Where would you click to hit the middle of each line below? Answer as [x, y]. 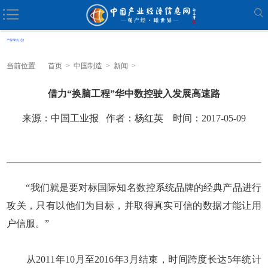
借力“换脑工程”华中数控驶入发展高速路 [134, 93]
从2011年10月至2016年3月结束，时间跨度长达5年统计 [134, 259]
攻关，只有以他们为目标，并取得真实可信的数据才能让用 [134, 205]
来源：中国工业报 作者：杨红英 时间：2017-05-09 [134, 118]
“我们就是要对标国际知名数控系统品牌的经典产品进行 [134, 187]
